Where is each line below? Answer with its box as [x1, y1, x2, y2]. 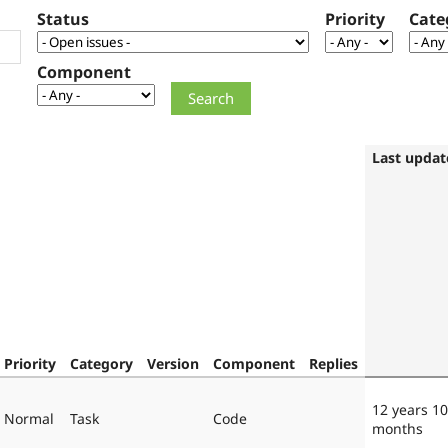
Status [37, 8, 89, 31]
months [372, 418, 423, 438]
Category [70, 353, 133, 373]
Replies [309, 353, 358, 373]
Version [147, 353, 199, 373]
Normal [4, 408, 54, 428]
